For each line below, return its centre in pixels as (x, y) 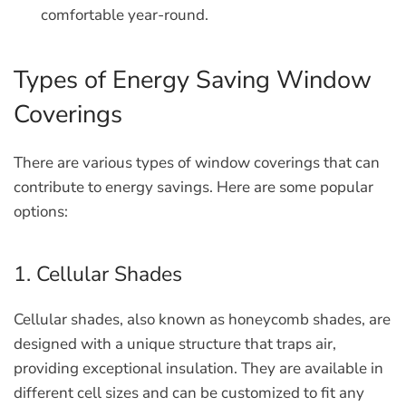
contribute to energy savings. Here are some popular (193, 187)
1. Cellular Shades (98, 274)
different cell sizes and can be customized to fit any (189, 393)
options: (41, 212)
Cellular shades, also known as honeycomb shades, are (202, 319)
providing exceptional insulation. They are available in (198, 368)
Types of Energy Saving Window (193, 80)
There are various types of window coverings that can (197, 163)
